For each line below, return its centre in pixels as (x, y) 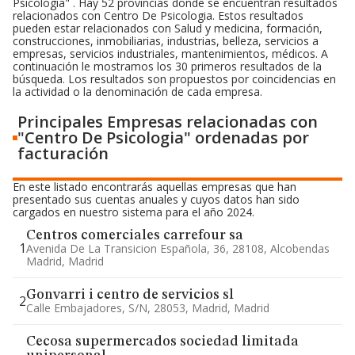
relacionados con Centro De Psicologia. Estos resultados (158, 15)
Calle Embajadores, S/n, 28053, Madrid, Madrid (148, 308)
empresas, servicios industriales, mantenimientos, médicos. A (170, 53)
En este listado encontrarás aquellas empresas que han (155, 187)
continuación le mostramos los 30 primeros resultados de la (167, 66)
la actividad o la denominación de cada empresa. (137, 92)
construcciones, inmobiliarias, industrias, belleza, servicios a (166, 41)
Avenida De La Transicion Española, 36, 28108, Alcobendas (178, 248)
